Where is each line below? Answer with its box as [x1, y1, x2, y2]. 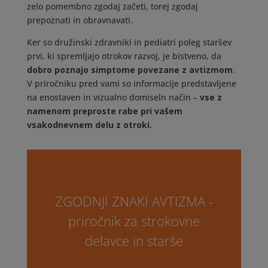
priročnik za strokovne [68, 212, 200, 230]
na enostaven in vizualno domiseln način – [26, 92, 200, 103]
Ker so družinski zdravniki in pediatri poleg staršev [26, 36, 232, 48]
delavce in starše [84, 232, 183, 249]
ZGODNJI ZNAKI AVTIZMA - [54, 192, 213, 210]
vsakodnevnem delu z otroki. [26, 119, 152, 130]
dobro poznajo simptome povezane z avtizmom [26, 64, 233, 75]
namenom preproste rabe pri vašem [26, 105, 182, 117]
